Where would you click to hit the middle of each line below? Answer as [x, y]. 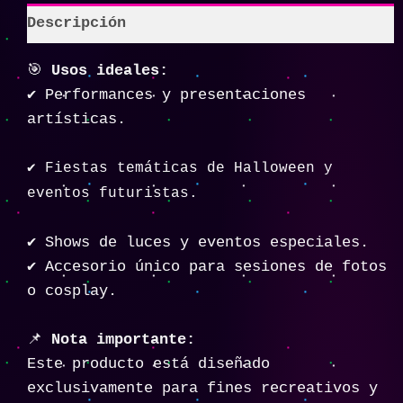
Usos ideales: [110, 70]
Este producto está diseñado [148, 364]
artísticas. [76, 119]
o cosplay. [72, 291]
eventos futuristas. [112, 193]
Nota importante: [123, 340]
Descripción [76, 23]
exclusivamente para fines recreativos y [202, 389]
